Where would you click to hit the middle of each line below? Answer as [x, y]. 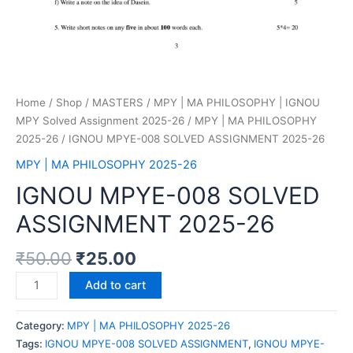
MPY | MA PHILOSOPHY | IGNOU [237, 103]
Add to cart [115, 285]
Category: [41, 325]
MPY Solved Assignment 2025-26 [100, 121]
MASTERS [118, 103]
